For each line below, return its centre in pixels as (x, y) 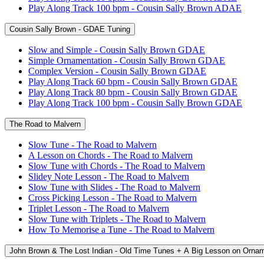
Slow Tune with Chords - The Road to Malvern (117, 166)
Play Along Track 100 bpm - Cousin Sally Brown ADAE (135, 8)
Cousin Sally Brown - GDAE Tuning (70, 29)
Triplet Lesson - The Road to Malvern (99, 208)
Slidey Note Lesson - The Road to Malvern (109, 176)
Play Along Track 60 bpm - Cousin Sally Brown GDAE (133, 81)
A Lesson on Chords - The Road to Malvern (110, 155)
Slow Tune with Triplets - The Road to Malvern (117, 219)
